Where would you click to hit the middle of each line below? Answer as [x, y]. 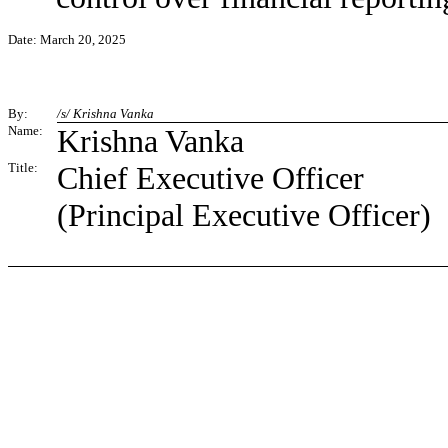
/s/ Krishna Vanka [105, 113]
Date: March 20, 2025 [67, 39]
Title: [23, 167]
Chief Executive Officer [210, 178]
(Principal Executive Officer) [244, 215]
